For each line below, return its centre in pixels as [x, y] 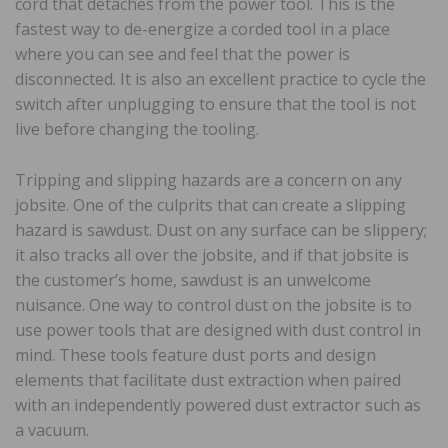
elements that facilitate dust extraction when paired [208, 379]
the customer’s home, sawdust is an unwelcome [193, 279]
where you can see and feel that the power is [182, 53]
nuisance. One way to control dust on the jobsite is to [213, 304]
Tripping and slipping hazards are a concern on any [208, 179]
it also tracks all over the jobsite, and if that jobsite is [212, 254]
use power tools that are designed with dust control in [218, 329]
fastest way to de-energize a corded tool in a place [202, 28]
